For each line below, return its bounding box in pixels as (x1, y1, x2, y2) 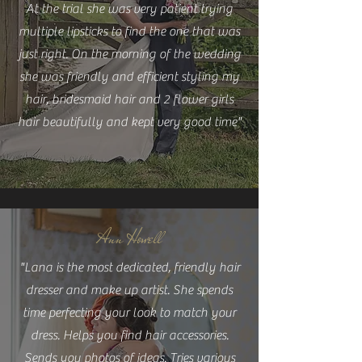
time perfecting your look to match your (23, 305, 236, 320)
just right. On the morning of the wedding (18, 47, 241, 61)
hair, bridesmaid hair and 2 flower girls (25, 92, 234, 107)
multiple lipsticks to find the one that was (19, 24, 240, 39)
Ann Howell (97, 224, 162, 251)
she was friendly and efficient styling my (19, 69, 239, 84)
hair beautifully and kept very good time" (17, 115, 242, 129)
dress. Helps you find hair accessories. (30, 328, 229, 343)
